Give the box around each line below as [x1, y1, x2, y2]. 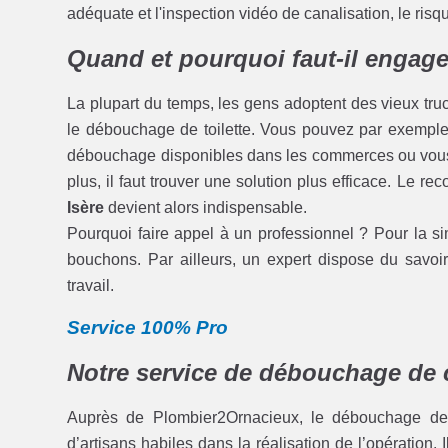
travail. [67, 276, 115, 294]
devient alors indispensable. [104, 198, 308, 216]
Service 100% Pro [67, 316, 229, 338]
